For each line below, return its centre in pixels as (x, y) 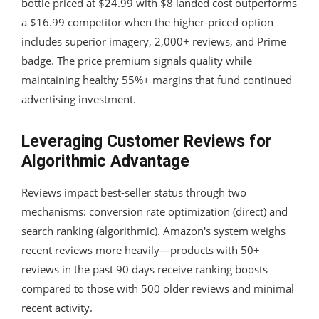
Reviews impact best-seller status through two (134, 192)
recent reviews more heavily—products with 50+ (141, 250)
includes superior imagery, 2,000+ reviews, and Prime (154, 41)
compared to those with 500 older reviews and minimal (158, 288)
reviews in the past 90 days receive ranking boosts (145, 269)
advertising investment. (79, 99)
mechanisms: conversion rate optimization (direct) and (155, 211)
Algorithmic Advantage (105, 161)
